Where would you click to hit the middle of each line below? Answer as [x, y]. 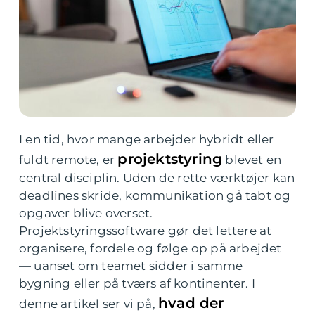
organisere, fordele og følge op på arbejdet [150, 248]
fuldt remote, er [69, 160]
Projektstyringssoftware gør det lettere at [146, 231]
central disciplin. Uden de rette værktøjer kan [157, 178]
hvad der [191, 303]
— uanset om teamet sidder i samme [131, 266]
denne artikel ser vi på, [89, 304]
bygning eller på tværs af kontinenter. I [137, 283]
